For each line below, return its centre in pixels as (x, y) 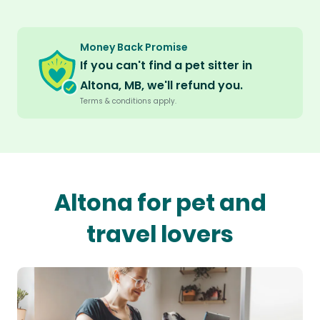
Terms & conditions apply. (128, 101)
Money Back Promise (134, 47)
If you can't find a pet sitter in (166, 66)
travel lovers (160, 234)
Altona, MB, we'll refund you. (161, 86)
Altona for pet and (160, 203)
